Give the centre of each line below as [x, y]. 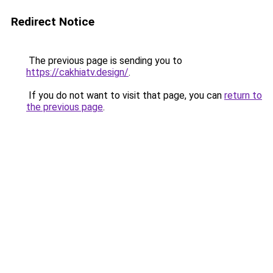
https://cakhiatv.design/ [77, 72]
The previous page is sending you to [104, 61]
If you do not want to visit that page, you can [125, 95]
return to [243, 95]
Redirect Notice [53, 22]
